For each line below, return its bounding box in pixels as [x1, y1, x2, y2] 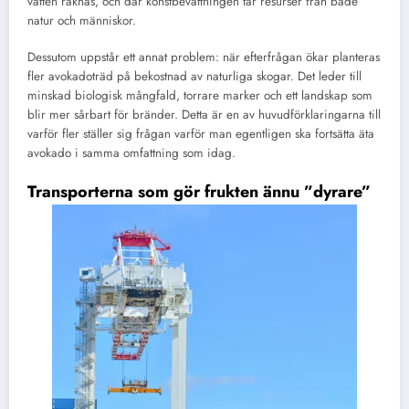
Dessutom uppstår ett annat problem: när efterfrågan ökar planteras [27, 48, 380, 67]
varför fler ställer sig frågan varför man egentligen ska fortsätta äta [27, 125, 374, 143]
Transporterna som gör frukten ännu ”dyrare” [27, 180, 371, 204]
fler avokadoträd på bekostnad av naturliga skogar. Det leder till [27, 68, 362, 86]
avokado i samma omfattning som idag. [27, 144, 236, 163]
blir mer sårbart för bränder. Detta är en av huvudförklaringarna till [27, 106, 381, 124]
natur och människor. [27, 12, 136, 30]
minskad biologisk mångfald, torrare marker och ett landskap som [27, 87, 372, 105]
